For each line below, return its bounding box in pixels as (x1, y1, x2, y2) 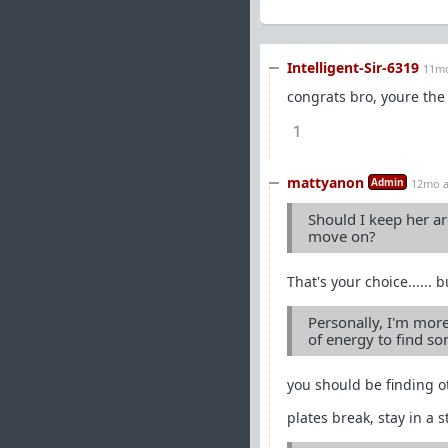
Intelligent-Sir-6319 (287, 58, 419, 77)
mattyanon (287, 173, 364, 192)
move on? (308, 226, 376, 246)
